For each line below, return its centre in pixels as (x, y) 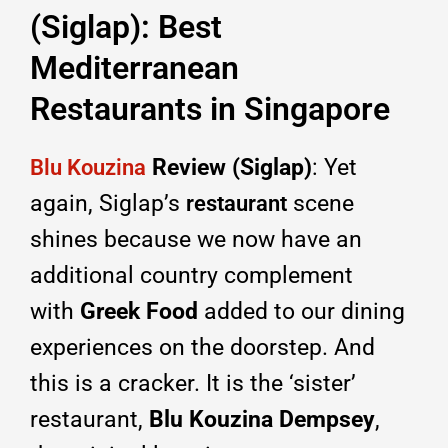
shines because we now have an (196, 239)
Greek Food (139, 311)
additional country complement (191, 275)
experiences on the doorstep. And (202, 347)
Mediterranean (134, 67)
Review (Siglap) (229, 167)
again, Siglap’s (108, 203)
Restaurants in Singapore (210, 108)
